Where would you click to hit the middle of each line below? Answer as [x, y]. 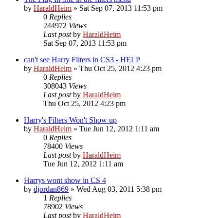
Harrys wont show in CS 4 [65, 180]
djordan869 [51, 189]
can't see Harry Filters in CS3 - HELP [82, 59]
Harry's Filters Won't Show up [70, 120]
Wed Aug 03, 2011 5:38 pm [119, 189]
